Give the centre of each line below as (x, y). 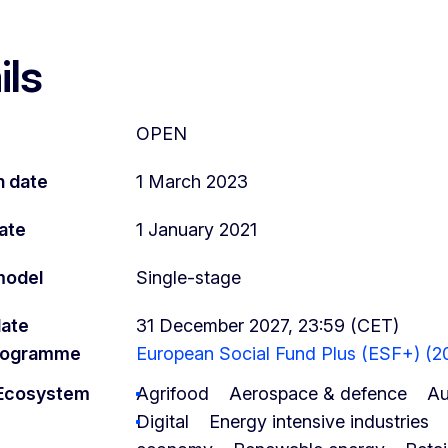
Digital (162, 421)
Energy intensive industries (319, 421)
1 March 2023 (192, 181)
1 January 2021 (196, 229)
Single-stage (188, 277)
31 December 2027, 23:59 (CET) (267, 325)
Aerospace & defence (318, 393)
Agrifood (172, 393)
